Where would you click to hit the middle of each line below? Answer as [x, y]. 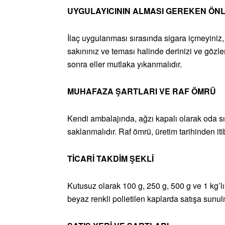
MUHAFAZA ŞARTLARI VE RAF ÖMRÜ [142, 91]
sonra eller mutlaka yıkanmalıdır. [125, 64]
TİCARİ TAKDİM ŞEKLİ [110, 159]
